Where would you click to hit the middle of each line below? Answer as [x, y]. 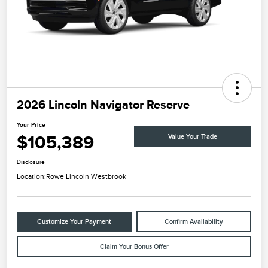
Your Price [31, 125]
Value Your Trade [193, 136]
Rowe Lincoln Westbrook [86, 177]
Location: [31, 177]
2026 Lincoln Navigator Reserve [103, 105]
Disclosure [31, 162]
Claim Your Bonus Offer [134, 247]
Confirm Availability [194, 222]
